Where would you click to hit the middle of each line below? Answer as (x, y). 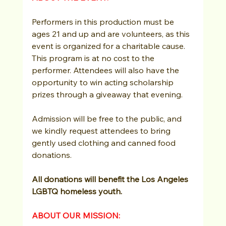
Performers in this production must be (104, 21)
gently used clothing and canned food (104, 143)
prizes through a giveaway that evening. (107, 94)
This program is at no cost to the (94, 58)
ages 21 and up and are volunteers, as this (111, 34)
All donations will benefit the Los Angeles (111, 179)
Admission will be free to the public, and (107, 118)
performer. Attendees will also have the (106, 70)
